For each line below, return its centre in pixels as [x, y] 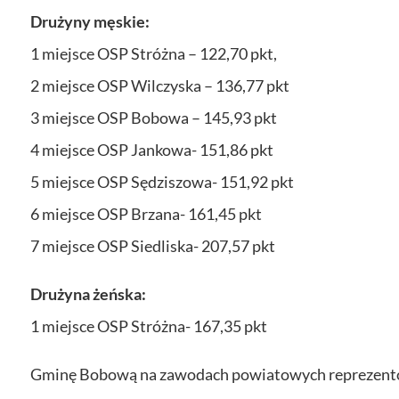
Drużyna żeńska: [88, 293]
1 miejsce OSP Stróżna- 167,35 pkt [149, 326]
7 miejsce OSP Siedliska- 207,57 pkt [153, 245]
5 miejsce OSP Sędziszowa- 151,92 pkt [162, 181]
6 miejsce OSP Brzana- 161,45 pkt [146, 213]
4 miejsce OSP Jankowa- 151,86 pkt [152, 149]
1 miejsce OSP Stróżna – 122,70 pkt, [154, 53]
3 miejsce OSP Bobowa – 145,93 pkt [154, 117]
